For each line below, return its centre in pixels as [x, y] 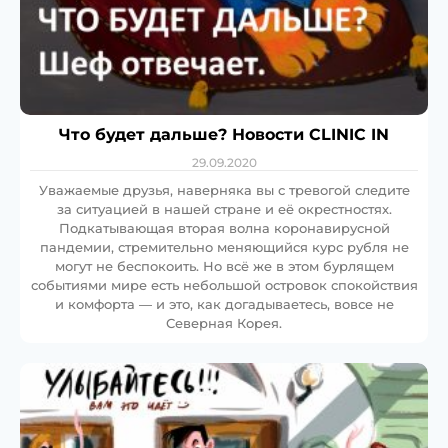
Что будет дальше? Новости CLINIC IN [224, 135]
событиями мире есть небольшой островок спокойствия [224, 285]
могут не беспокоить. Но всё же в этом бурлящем [224, 266]
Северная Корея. [224, 323]
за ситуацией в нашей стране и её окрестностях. [224, 209]
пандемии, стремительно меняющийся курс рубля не [224, 247]
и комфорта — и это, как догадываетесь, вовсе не [224, 304]
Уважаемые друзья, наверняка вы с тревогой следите [224, 190]
